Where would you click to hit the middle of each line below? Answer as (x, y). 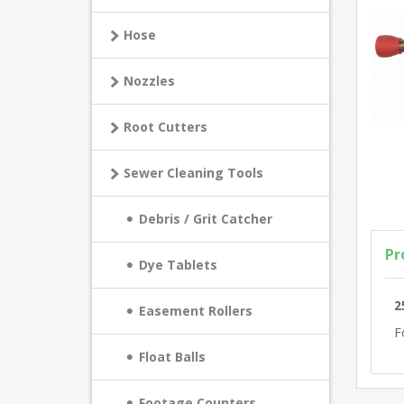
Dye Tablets (178, 265)
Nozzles (149, 81)
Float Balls (172, 357)
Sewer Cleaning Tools (193, 173)
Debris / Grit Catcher (206, 219)
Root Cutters (165, 127)
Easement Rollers (196, 311)
